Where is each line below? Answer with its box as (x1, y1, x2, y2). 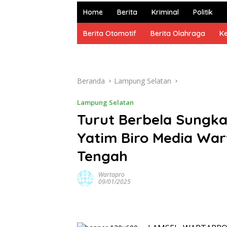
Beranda (77, 76, 105, 86)
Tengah (77, 147, 128, 165)
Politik (193, 8, 213, 17)
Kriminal (152, 8, 179, 17)
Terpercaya (77, 14, 113, 23)
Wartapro (98, 170, 125, 179)
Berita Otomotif (83, 29, 136, 38)
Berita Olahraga (150, 29, 205, 38)
